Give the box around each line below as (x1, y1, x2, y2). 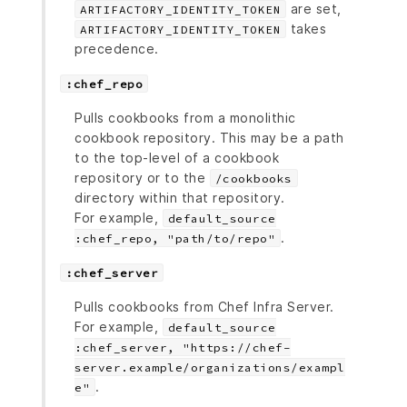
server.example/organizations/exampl (74, 360, 345, 374)
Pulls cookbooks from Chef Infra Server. (74, 298, 334, 314)
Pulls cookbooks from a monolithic (74, 109, 296, 125)
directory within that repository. (74, 189, 285, 205)
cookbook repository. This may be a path (74, 129, 344, 145)
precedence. (74, 40, 159, 56)
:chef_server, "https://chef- (74, 340, 291, 354)
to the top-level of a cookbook (74, 149, 279, 165)
